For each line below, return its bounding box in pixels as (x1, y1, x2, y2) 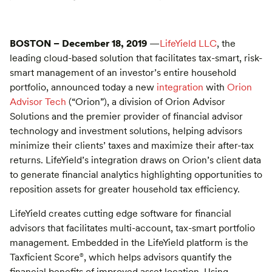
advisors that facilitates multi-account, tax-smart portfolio (10, 222, 255, 234)
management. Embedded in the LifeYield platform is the (10, 237, 248, 249)
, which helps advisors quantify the (84, 251, 232, 263)
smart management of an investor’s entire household (10, 66, 236, 78)
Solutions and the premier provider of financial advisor (10, 110, 243, 122)
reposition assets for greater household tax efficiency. (10, 183, 240, 195)
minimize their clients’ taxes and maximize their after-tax (10, 139, 254, 151)
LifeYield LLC (160, 37, 217, 49)
